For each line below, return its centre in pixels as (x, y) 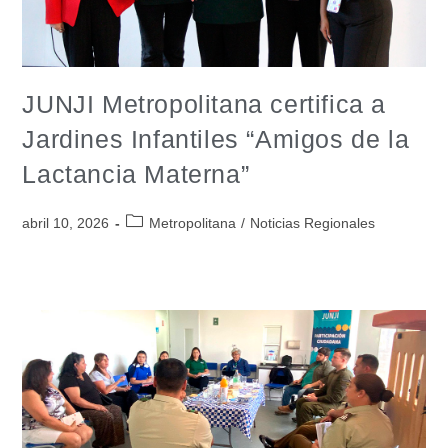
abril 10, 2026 (66, 222)
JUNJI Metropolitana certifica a (204, 103)
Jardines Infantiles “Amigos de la (216, 138)
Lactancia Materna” (136, 173)
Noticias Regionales (313, 222)
